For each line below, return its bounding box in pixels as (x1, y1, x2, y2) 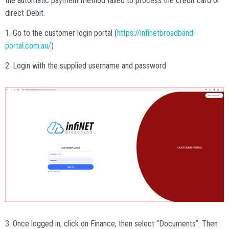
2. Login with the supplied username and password (5, 61, 166, 71)
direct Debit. (5, 8, 45, 18)
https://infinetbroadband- (117, 28, 196, 38)
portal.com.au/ (5, 40, 51, 51)
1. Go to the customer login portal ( (5, 28, 117, 38)
